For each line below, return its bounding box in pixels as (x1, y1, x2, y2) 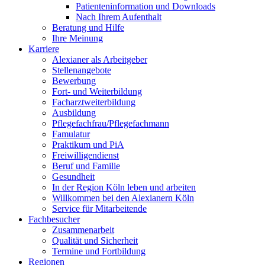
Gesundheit (52, 172, 95, 182)
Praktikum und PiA (52, 140, 124, 150)
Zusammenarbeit (52, 225, 114, 235)
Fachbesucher (28, 214, 80, 224)
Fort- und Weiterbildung (52, 86, 142, 96)
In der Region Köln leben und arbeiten (52, 182, 196, 192)
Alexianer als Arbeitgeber (52, 54, 147, 64)
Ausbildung (52, 108, 96, 118)
